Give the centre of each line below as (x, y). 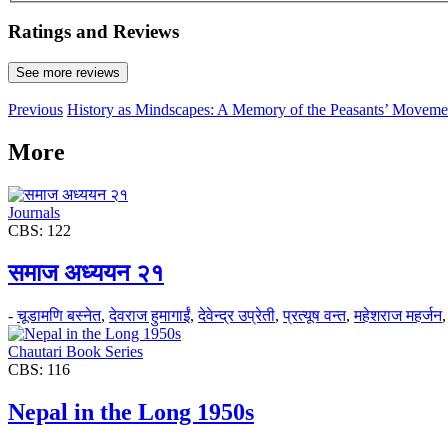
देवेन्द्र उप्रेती (236, 315)
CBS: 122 (39, 230)
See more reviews (68, 73)
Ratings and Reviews (93, 32)
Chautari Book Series (75, 351)
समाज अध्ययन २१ (86, 272)
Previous (35, 110)
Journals (34, 212)
